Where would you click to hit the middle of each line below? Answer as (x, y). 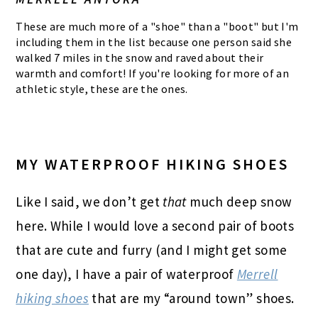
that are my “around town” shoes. (191, 298)
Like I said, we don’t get (89, 201)
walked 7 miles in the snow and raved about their (140, 57)
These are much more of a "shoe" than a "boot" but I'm (157, 26)
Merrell (257, 274)
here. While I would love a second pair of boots (155, 225)
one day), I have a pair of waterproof (126, 274)
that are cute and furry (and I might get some (152, 250)
